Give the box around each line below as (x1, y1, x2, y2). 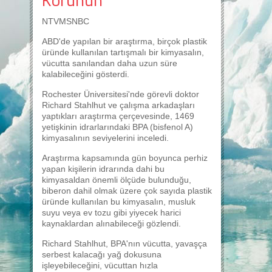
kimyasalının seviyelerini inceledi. (42, 133, 169, 143)
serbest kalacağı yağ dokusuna (42, 250, 161, 259)
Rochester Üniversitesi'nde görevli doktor (42, 89, 199, 99)
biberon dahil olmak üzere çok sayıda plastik (42, 186, 212, 195)
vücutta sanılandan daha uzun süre (42, 58, 177, 68)
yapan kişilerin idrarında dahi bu (42, 164, 165, 174)
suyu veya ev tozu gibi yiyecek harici (42, 208, 181, 217)
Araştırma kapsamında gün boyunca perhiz (42, 153, 208, 163)
